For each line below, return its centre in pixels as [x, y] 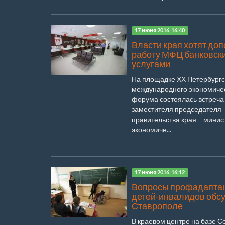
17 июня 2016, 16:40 [160, 30]
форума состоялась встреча [178, 99]
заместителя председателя [177, 109]
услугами [151, 64]
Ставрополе [157, 206]
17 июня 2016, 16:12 [160, 173]
